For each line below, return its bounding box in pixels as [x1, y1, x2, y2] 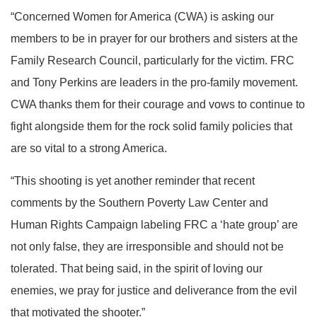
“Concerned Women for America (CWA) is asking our [11, 11, 274, 23]
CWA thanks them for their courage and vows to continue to [11, 98, 305, 111]
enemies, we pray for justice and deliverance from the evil [11, 284, 297, 296]
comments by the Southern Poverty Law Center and [11, 196, 268, 209]
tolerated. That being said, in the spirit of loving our [11, 262, 263, 275]
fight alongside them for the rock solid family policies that [11, 120, 292, 133]
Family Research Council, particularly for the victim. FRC [11, 54, 294, 67]
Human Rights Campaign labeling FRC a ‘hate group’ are [11, 218, 298, 231]
